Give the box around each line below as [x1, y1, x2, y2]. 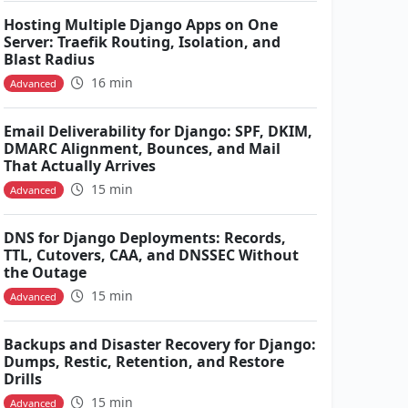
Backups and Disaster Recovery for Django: [4, 334, 316, 354]
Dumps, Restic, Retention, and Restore [4, 352, 284, 372]
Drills [4, 369, 42, 389]
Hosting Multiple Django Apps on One [4, 15, 278, 35]
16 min [87, 74, 133, 91]
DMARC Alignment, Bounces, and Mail [4, 138, 280, 158]
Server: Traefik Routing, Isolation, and [4, 32, 280, 52]
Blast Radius [4, 49, 95, 69]
